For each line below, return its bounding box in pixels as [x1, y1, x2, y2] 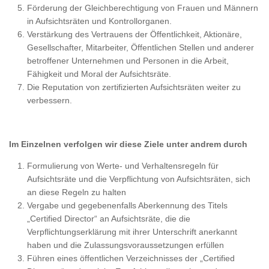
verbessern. [27, 95, 72, 105]
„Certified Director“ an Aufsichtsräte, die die [27, 213, 190, 223]
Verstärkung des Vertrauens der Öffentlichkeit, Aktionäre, [27, 29, 242, 39]
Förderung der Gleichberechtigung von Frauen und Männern [27, 2, 258, 13]
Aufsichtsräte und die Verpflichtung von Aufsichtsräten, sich [27, 174, 250, 184]
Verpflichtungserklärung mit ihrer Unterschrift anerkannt [27, 226, 237, 237]
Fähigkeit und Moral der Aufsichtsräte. [27, 68, 171, 79]
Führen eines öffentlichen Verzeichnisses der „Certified [27, 253, 235, 263]
